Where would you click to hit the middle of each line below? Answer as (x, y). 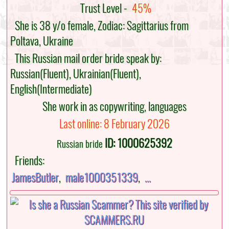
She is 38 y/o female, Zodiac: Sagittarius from (100, 26)
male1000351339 (102, 178)
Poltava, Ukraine (42, 41)
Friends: (28, 161)
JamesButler (36, 178)
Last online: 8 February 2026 (114, 124)
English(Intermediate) (51, 89)
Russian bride (79, 144)
